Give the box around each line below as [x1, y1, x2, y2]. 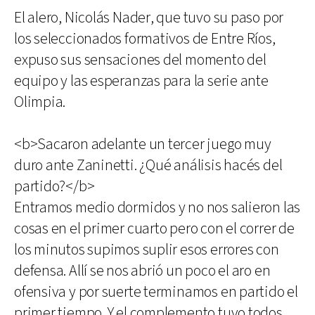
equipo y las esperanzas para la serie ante [14, 71, 269, 91]
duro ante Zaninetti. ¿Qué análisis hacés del [14, 155, 283, 176]
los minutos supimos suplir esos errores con [14, 240, 279, 260]
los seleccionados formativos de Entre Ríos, [14, 29, 276, 49]
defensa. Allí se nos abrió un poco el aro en [14, 261, 271, 281]
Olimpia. [14, 92, 66, 112]
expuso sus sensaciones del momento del [14, 50, 266, 70]
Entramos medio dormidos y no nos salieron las [14, 198, 301, 218]
